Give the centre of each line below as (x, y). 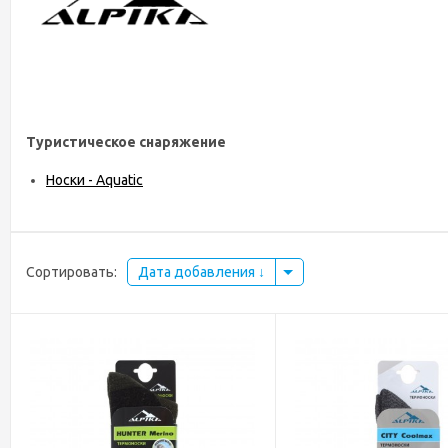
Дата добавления (198, 272)
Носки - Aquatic (94, 180)
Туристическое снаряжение (126, 142)
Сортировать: (71, 272)
